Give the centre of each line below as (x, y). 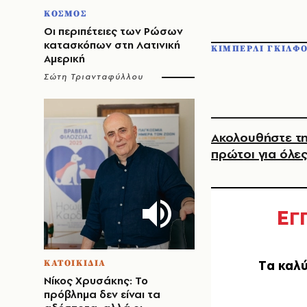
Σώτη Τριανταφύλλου (94, 77)
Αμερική (64, 59)
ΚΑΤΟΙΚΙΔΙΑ (75, 263)
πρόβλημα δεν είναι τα (102, 294)
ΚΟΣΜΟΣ (65, 14)
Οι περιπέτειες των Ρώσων (113, 31)
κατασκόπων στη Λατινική (112, 45)
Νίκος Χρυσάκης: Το (96, 281)
